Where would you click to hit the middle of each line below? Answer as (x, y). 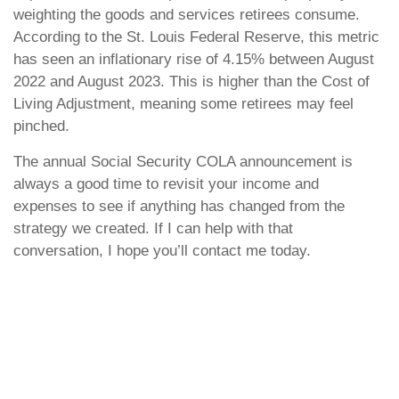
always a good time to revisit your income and (166, 184)
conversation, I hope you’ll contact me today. (162, 251)
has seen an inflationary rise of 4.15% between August (194, 59)
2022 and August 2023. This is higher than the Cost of (191, 81)
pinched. (41, 126)
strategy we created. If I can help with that (153, 228)
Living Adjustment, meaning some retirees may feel (183, 104)
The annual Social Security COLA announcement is (183, 162)
